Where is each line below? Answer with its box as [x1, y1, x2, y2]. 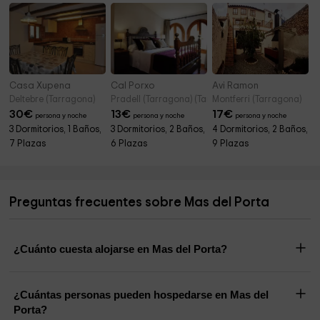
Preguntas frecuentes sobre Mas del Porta [9, 196, 270, 210]
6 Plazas [111, 139, 148, 149]
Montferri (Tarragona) [212, 95, 302, 105]
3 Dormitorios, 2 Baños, [111, 125, 206, 135]
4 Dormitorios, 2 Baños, [212, 125, 309, 135]
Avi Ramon [212, 81, 259, 91]
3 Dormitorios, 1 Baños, [9, 125, 102, 135]
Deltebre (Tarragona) [9, 95, 96, 105]
